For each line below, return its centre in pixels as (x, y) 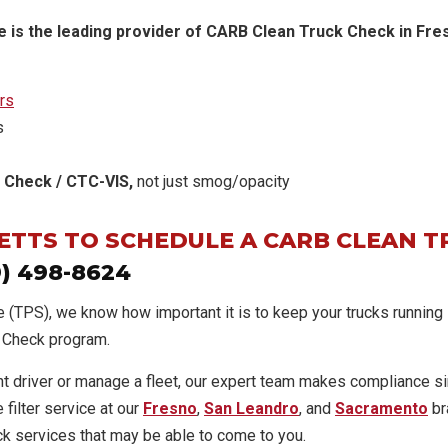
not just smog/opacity (213, 181)
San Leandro (251, 408)
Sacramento (381, 408)
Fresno (170, 408)
